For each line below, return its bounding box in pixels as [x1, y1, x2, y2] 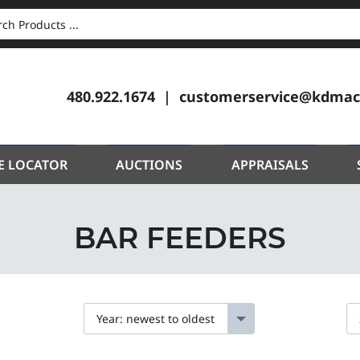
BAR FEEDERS [74, 220, 286, 256]
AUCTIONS [116, 156, 183, 174]
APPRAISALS [231, 156, 309, 174]
